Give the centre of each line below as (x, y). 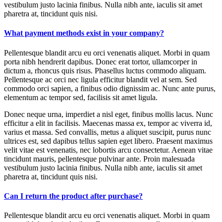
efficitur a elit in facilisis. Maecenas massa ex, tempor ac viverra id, (108, 123)
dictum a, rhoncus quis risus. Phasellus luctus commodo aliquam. (105, 70)
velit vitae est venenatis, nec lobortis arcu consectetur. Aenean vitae (108, 150)
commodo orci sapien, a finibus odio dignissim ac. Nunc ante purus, (110, 88)
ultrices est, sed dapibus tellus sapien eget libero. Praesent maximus (108, 141)
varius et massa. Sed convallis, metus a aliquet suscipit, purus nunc (108, 132)
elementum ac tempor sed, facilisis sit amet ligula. (81, 97)
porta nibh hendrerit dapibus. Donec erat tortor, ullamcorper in (101, 61)
